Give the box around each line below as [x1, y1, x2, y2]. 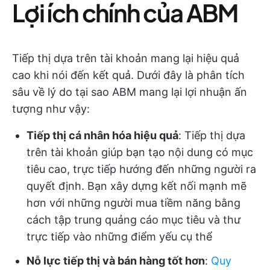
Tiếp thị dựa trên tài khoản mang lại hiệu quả [12, 52, 239, 64]
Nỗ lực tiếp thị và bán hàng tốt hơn [27, 254, 205, 267]
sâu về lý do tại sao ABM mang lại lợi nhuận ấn [12, 86, 247, 98]
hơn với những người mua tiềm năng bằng [27, 196, 240, 209]
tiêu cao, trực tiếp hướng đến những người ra [27, 163, 256, 175]
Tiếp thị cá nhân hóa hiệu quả [27, 129, 178, 142]
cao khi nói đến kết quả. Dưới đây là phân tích [12, 69, 245, 81]
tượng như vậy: [12, 102, 90, 115]
